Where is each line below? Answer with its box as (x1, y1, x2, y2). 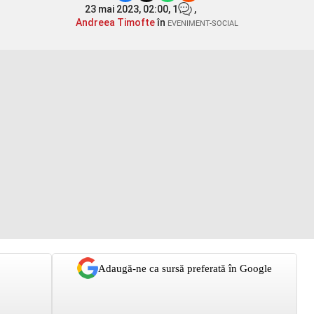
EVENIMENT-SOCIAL (168, 19, 238, 28)
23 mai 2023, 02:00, (85, 4, 172, 15)
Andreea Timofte (76, 17, 155, 28)
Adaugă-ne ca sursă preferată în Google (98, 262, 272, 274)
